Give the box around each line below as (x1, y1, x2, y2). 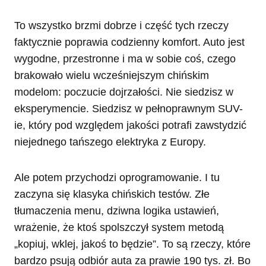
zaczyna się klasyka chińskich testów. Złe (14, 188, 210, 201)
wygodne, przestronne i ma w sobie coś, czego (14, 53, 236, 65)
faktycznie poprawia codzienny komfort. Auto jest (14, 36, 245, 49)
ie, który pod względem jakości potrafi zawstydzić (14, 119, 246, 132)
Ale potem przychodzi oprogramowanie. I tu (14, 172, 220, 184)
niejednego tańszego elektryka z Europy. (14, 136, 206, 148)
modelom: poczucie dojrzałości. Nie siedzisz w (14, 86, 233, 99)
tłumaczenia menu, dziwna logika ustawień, (14, 205, 219, 217)
